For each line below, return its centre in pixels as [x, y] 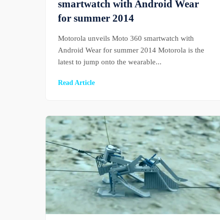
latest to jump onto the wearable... [110, 62]
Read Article [76, 83]
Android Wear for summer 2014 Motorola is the [131, 50]
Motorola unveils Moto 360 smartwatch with [126, 38]
